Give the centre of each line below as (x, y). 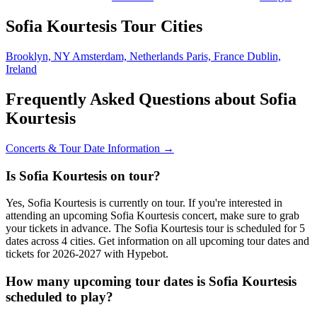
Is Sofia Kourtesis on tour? (83, 175)
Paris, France (217, 57)
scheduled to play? (59, 297)
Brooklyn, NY (39, 57)
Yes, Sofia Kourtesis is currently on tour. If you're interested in (144, 203)
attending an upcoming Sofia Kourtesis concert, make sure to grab (152, 216)
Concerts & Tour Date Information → (90, 148)
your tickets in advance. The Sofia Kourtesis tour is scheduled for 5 (155, 229)
